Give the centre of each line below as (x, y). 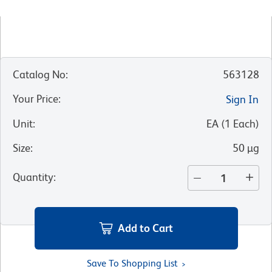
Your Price (36, 99)
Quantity (33, 177)
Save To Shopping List (132, 263)
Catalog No (39, 75)
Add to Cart (145, 228)
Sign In (242, 100)
